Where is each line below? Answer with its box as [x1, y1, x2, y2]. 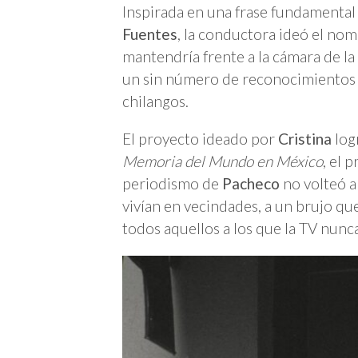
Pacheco [222, 174, 280, 193]
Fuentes [122, 25, 177, 44]
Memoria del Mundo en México [122, 152, 323, 171]
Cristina [278, 129, 335, 149]
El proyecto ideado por [122, 129, 278, 149]
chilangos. [122, 92, 189, 111]
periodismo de [122, 174, 222, 193]
